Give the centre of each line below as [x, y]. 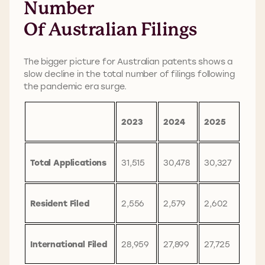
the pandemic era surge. [77, 86]
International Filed [69, 244]
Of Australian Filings [112, 29]
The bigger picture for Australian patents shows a [128, 61]
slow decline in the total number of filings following [129, 73]
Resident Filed [60, 203]
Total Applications [69, 162]
